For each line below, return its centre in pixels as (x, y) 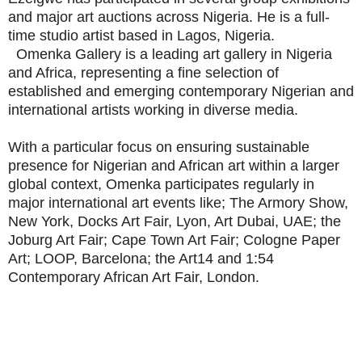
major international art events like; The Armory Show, (178, 203)
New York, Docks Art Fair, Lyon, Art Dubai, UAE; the (175, 222)
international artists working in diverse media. (153, 110)
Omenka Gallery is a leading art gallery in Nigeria (170, 55)
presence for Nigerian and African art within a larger (174, 166)
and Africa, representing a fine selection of (143, 73)
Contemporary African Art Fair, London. (134, 278)
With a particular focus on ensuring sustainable (159, 147)
